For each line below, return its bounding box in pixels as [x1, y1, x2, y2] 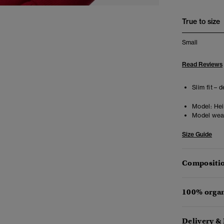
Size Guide [182, 130, 212, 138]
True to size [182, 17, 220, 26]
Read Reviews [182, 60, 222, 68]
